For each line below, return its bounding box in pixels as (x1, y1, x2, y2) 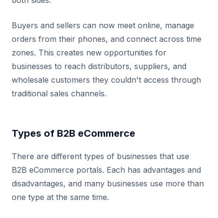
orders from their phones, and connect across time (12, 34, 201, 44)
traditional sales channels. (12, 89, 107, 98)
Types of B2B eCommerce (12, 127, 135, 139)
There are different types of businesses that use (12, 151, 189, 161)
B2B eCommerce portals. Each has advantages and (12, 165, 201, 175)
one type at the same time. (12, 192, 109, 202)
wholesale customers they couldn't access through (12, 75, 201, 85)
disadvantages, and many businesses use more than (12, 179, 204, 188)
